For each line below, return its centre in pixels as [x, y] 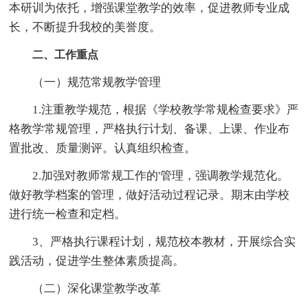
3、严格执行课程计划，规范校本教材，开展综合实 [153, 241]
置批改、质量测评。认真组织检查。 [103, 148]
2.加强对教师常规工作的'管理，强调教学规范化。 [149, 175]
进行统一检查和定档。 [68, 214]
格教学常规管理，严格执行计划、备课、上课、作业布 [150, 129]
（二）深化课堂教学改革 [85, 288]
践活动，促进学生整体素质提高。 [97, 261]
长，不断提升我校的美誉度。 [85, 27]
